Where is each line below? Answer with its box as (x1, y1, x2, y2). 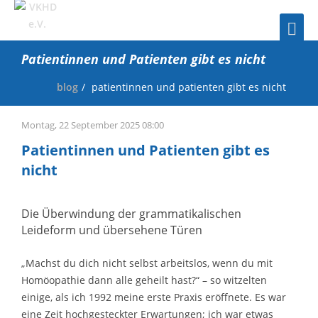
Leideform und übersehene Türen (21, 221, 202, 238)
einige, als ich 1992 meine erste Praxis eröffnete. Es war (21, 290, 286, 304)
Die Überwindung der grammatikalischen (21, 205, 241, 221)
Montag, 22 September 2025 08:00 (21, 118, 164, 131)
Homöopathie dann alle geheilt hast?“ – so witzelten (21, 273, 267, 287)
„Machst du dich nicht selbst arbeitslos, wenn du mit (21, 256, 273, 270)
